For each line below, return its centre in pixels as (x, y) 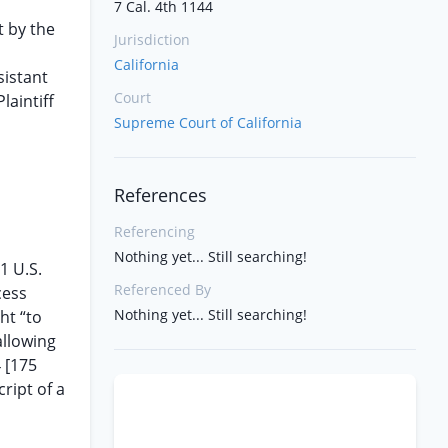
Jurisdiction (152, 39)
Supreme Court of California (208, 122)
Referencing (154, 231)
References (160, 195)
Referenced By (162, 289)
